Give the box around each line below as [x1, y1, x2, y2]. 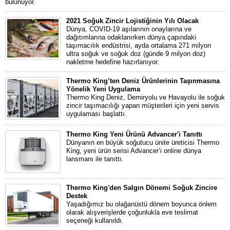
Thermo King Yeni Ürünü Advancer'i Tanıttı [66, 130, 202, 138]
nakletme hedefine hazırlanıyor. [66, 58, 159, 66]
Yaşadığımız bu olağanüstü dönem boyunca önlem [66, 200, 217, 208]
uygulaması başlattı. [66, 110, 127, 118]
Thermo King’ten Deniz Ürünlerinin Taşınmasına [66, 77, 220, 85]
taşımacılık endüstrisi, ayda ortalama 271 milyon [66, 42, 211, 49]
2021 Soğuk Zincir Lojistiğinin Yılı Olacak [66, 17, 199, 25]
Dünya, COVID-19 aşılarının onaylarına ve [66, 25, 191, 33]
